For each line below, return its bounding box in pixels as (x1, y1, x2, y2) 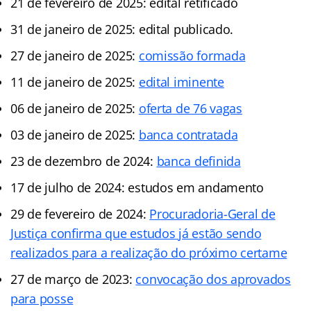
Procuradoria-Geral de (149, 205, 276, 222)
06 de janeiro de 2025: (10, 99, 139, 117)
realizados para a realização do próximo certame (10, 244, 287, 261)
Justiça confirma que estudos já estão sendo (10, 224, 262, 242)
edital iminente (138, 73, 224, 90)
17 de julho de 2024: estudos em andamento (10, 178, 264, 196)
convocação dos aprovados (135, 270, 291, 287)
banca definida (156, 152, 241, 169)
